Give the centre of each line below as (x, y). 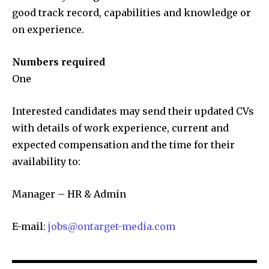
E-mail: (30, 227)
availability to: (46, 162)
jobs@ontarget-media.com (112, 227)
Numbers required (59, 62)
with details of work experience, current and (120, 128)
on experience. (48, 30)
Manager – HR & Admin (69, 194)
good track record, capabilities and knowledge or (131, 13)
